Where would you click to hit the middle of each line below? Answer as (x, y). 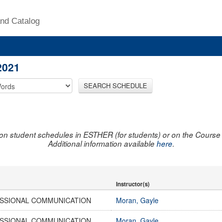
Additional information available (102, 143)
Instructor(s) (133, 184)
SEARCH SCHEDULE (115, 85)
